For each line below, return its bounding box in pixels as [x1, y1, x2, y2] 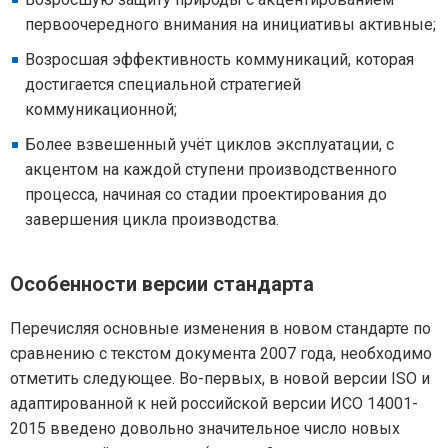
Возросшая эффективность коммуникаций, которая [25, 50, 414, 69]
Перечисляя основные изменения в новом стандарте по [10, 319, 431, 338]
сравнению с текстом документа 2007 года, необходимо [10, 344, 432, 363]
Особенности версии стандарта [10, 272, 314, 296]
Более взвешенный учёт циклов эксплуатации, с [25, 135, 394, 154]
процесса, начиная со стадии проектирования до [25, 185, 387, 204]
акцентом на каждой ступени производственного [25, 160, 397, 179]
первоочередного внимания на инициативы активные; [25, 15, 436, 34]
